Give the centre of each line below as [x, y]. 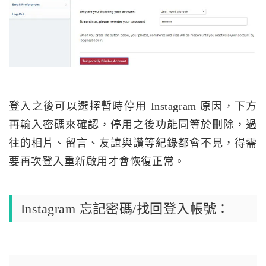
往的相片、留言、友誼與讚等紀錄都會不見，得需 [133, 143]
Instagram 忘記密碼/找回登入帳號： [125, 208]
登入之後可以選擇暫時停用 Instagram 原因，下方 [133, 106]
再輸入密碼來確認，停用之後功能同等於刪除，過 [133, 124]
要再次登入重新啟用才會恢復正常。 [97, 161]
